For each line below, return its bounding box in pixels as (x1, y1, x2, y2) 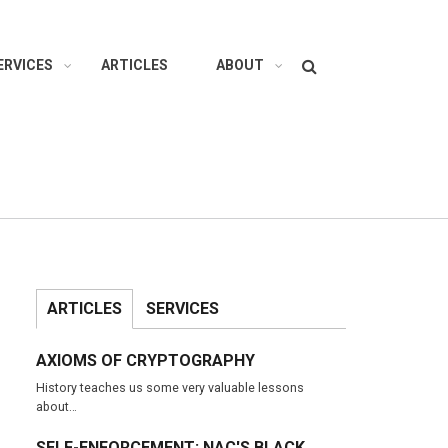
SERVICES (146, 299, 219, 318)
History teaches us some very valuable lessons (36, 380, 304, 395)
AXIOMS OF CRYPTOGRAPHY (36, 351, 255, 370)
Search (286, 48, 340, 67)
